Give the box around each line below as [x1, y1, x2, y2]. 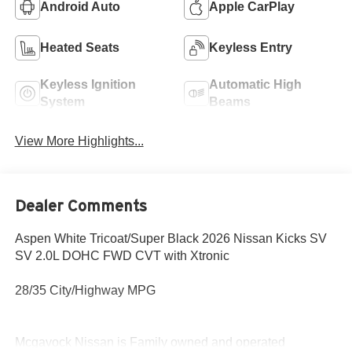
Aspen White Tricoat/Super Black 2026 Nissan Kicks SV [14, 231, 327, 245]
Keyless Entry [209, 41, 292, 55]
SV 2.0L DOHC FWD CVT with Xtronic [14, 248, 229, 262]
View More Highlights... [14, 134, 144, 148]
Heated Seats [39, 41, 119, 55]
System [39, 95, 85, 109]
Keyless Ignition [39, 78, 136, 92]
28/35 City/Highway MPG [14, 283, 156, 297]
